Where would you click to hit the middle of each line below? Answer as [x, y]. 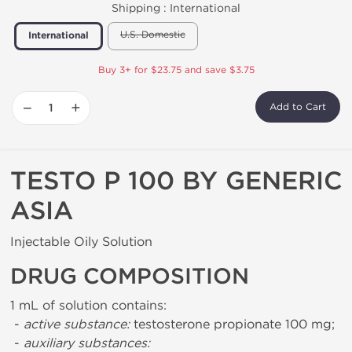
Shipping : [141, 8]
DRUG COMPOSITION [130, 277]
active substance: [77, 324]
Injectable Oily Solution [81, 242]
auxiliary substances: [87, 343]
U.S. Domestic [153, 35]
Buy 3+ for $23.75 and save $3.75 [176, 70]
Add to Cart [298, 107]
